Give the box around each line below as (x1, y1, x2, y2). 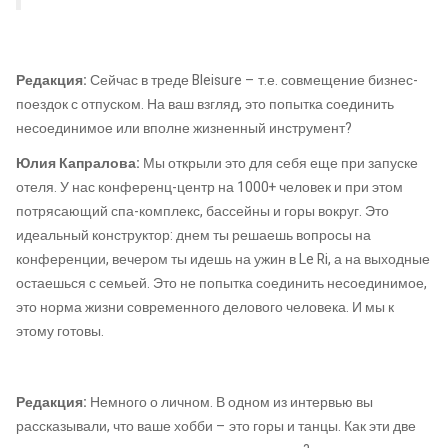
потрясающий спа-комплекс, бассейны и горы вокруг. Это (16, 201, 389, 223)
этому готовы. (16, 321, 104, 343)
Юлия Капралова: (16, 153, 143, 175)
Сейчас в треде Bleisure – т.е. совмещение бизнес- (87, 69, 418, 91)
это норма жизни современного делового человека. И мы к (16, 297, 394, 319)
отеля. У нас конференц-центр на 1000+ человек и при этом (16, 177, 403, 199)
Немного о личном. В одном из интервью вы (90, 392, 373, 414)
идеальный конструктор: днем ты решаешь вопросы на (16, 225, 371, 247)
